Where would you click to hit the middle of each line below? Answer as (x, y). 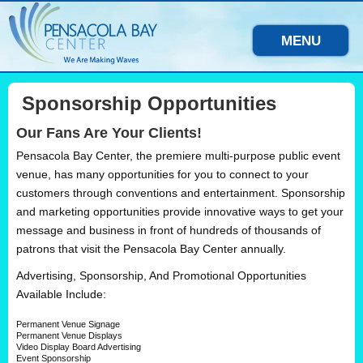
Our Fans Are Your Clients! (109, 133)
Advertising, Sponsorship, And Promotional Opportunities (161, 276)
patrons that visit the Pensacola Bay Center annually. (151, 249)
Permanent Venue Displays (69, 336)
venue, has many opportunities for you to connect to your (162, 175)
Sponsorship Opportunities (146, 104)
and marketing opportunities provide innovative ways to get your (180, 212)
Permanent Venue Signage (68, 325)
